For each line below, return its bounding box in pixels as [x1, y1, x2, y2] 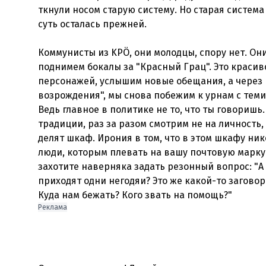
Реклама [38, 203, 67, 211]
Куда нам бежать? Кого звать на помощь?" [38, 189, 232, 201]
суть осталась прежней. [38, 18, 147, 30]
